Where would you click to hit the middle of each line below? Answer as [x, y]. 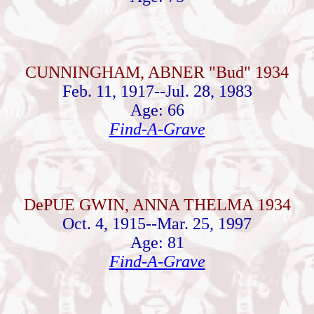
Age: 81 [157, 243]
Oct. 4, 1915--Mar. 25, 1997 [157, 224]
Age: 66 [157, 110]
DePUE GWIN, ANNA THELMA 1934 [157, 205]
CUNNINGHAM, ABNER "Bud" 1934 [157, 72]
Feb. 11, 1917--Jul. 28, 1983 [157, 91]
